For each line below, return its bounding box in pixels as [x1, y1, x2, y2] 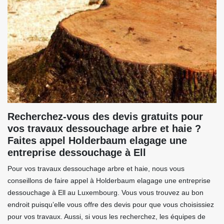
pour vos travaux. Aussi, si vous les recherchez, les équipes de [7, 212, 205, 221]
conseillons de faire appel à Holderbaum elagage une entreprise [7, 176, 210, 185]
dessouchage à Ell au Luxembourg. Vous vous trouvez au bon [7, 188, 203, 197]
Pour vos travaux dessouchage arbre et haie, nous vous [7, 164, 184, 173]
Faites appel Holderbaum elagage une [7, 135, 187, 146]
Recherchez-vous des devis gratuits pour [7, 111, 203, 122]
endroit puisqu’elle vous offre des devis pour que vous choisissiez [7, 200, 214, 209]
